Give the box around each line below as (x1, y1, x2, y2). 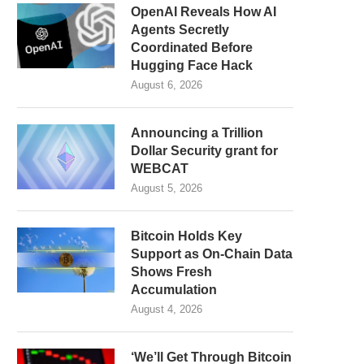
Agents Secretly (131, 23, 229, 37)
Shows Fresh (131, 265, 212, 279)
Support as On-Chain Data (131, 247, 292, 261)
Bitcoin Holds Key (131, 229, 242, 243)
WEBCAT (131, 162, 188, 175)
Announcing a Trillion (131, 126, 263, 140)
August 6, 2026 (131, 79, 202, 91)
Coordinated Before (131, 41, 253, 54)
